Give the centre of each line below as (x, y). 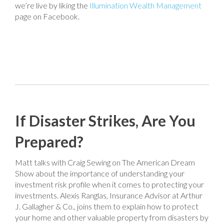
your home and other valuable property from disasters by (112, 217)
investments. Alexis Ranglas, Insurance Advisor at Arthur (109, 195)
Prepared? (49, 141)
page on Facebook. (47, 16)
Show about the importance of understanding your (100, 173)
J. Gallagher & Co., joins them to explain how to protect (107, 206)
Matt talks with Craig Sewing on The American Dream (105, 162)
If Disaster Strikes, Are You (105, 120)
